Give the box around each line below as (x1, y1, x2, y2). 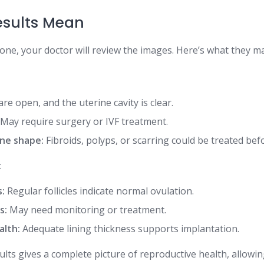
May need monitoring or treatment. (7, 203, 167, 216)
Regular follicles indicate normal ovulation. (5, 184, 194, 197)
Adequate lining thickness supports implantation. (20, 222, 240, 235)
